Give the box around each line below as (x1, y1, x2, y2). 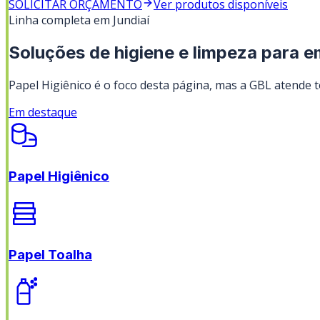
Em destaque (9, 104, 77, 120)
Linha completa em (9, 11, 113, 28)
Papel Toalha (9, 246, 92, 263)
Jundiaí (113, 11, 149, 28)
